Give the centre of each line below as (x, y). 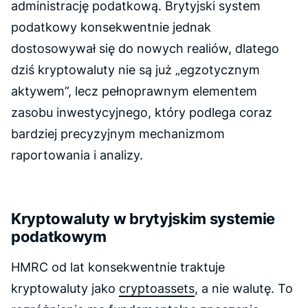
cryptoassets (157, 288)
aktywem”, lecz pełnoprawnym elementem (134, 91)
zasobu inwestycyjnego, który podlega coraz (142, 112)
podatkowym (59, 236)
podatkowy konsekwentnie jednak (111, 27)
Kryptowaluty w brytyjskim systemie (143, 218)
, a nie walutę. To (244, 288)
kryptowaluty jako (65, 288)
